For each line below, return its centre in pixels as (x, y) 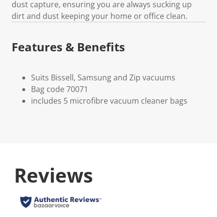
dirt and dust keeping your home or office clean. (100, 16)
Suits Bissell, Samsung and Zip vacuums (103, 77)
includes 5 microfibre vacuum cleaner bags (109, 101)
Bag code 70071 (60, 89)
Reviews (54, 175)
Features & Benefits (68, 46)
